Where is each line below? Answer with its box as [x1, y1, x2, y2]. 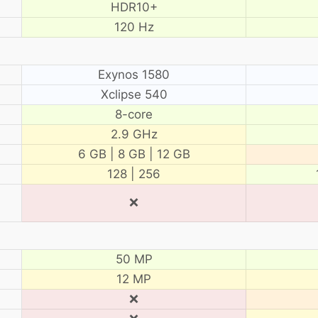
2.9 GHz [110, 126, 158, 141]
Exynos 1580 [98, 67, 170, 82]
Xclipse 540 [100, 87, 168, 102]
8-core [115, 106, 153, 121]
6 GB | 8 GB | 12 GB [77, 146, 190, 161]
